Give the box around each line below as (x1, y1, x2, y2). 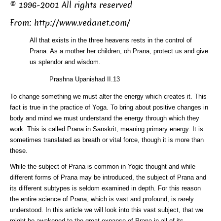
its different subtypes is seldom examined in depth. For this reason (10, 184, 201, 192)
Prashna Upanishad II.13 (49, 75, 120, 83)
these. (10, 147, 28, 154)
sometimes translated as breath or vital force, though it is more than (10, 136, 204, 144)
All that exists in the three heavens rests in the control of (30, 37, 192, 44)
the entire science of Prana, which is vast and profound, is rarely (10, 195, 194, 203)
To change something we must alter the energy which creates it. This (10, 93, 207, 100)
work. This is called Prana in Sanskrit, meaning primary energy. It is (10, 125, 203, 133)
